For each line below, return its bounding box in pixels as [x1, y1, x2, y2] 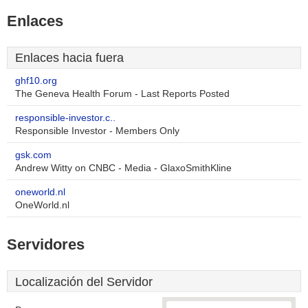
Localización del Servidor [15, 275, 153, 289]
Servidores [7, 236, 85, 253]
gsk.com [15, 150, 52, 160]
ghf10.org [15, 76, 57, 86]
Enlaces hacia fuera [15, 51, 124, 65]
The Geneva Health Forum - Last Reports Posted [15, 89, 230, 99]
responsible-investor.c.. [15, 113, 115, 123]
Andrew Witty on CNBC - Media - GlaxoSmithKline [15, 163, 232, 173]
